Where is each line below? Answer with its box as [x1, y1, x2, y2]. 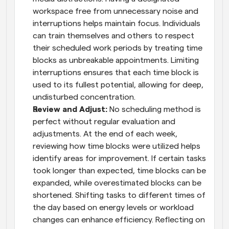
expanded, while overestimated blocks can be [33, 178, 201, 187]
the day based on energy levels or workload [33, 203, 194, 212]
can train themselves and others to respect [33, 31, 194, 40]
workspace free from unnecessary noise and [33, 7, 198, 15]
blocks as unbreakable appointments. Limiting [33, 56, 199, 64]
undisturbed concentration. [33, 93, 135, 101]
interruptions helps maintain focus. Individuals [33, 19, 200, 28]
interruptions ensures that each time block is [33, 68, 199, 77]
